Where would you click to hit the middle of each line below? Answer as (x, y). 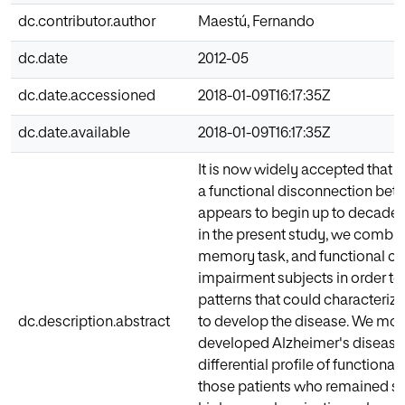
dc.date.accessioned (87, 97)
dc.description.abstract (94, 323)
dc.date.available (74, 134)
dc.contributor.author (87, 23)
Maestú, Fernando (256, 23)
